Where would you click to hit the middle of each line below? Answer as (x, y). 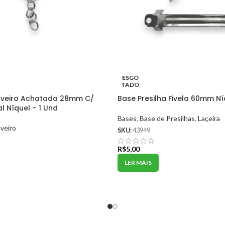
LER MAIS (138, 163)
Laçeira (209, 118)
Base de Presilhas (167, 118)
